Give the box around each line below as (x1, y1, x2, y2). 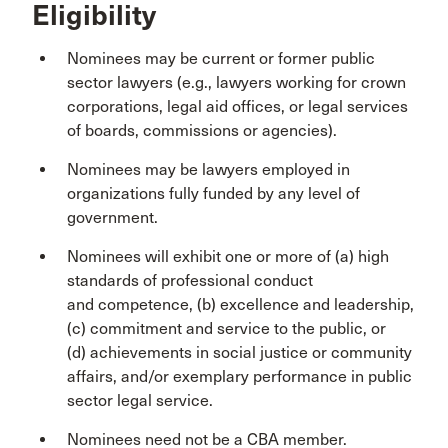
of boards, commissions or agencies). (67, 121, 337, 140)
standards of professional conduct (67, 271, 313, 290)
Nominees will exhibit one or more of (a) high (67, 247, 389, 266)
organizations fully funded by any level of (67, 184, 360, 203)
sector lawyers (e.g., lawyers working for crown (67, 73, 406, 92)
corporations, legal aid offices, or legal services (67, 97, 408, 116)
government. (67, 208, 158, 227)
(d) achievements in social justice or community (67, 343, 412, 362)
